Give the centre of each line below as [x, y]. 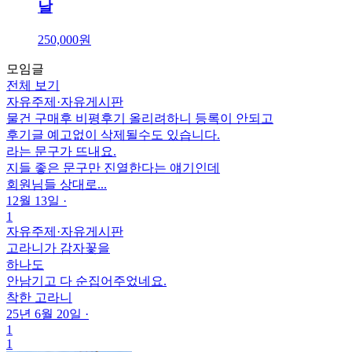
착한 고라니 [39, 297]
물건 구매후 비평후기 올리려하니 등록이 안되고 [140, 118]
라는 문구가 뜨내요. [61, 151]
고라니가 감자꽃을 [58, 247]
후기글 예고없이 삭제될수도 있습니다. [113, 134]
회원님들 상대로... [57, 184]
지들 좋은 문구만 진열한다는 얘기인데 [113, 167]
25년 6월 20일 [44, 313]
